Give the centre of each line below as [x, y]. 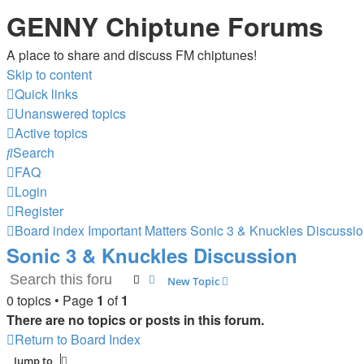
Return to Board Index [78, 339]
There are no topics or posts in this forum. [135, 319]
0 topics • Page [52, 300]
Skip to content [49, 74]
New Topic [193, 281]
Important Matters [137, 230]
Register [39, 211]
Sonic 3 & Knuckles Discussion [152, 255]
